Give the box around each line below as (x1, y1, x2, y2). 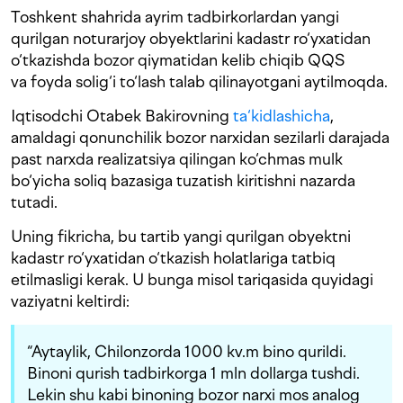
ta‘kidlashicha (233, 106, 330, 126)
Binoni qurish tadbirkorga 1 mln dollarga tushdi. (27, 363, 360, 383)
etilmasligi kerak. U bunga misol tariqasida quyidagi (11, 270, 373, 290)
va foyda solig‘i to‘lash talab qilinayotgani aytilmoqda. (11, 72, 388, 92)
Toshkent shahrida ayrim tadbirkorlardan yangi (11, 7, 339, 27)
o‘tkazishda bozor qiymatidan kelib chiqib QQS (11, 50, 345, 70)
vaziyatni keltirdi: (11, 291, 130, 311)
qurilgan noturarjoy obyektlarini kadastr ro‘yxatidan (11, 29, 371, 49)
